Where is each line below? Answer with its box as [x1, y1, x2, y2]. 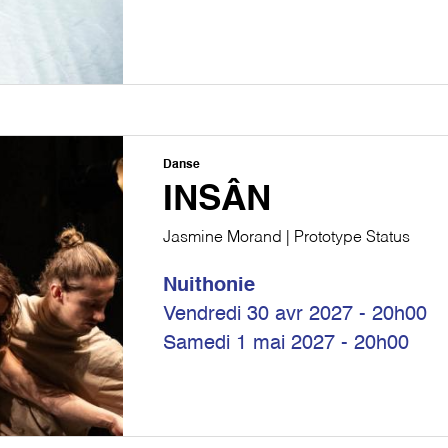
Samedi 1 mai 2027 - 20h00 [163, 334, 410, 354]
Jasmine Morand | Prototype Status [163, 230, 411, 246]
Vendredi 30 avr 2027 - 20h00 [163, 305, 428, 325]
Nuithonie [163, 276, 256, 296]
